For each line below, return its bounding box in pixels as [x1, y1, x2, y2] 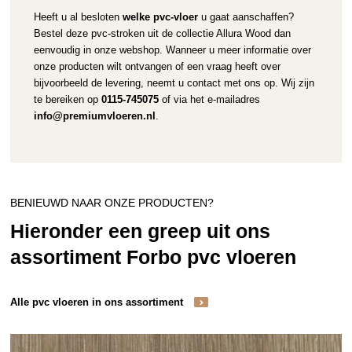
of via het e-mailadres [158, 93, 260, 105]
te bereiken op [33, 93, 101, 105]
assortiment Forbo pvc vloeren [10, 245, 297, 268]
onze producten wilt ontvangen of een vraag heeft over [33, 60, 280, 72]
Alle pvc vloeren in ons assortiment [10, 295, 187, 308]
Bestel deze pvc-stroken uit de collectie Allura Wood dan [33, 27, 291, 39]
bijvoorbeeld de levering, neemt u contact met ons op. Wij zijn [33, 76, 314, 89]
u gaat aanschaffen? [197, 10, 294, 23]
